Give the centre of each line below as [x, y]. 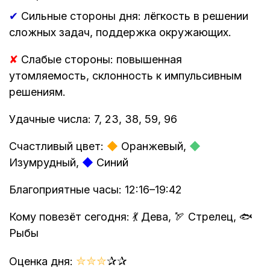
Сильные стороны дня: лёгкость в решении [133, 16]
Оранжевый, [154, 146]
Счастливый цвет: [58, 146]
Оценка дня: [42, 261]
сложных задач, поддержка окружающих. [120, 32]
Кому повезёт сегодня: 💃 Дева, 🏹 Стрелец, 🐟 [131, 216]
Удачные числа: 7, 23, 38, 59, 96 [93, 119]
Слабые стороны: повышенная [100, 59]
